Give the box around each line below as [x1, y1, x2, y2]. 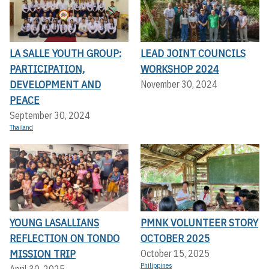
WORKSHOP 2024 [141, 62, 219, 76]
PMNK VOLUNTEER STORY [141, 215, 258, 229]
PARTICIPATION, [10, 62, 85, 76]
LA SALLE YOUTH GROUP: [10, 46, 121, 61]
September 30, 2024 [10, 109, 90, 122]
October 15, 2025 [141, 247, 210, 259]
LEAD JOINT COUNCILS [141, 46, 246, 61]
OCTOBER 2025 [141, 231, 210, 245]
